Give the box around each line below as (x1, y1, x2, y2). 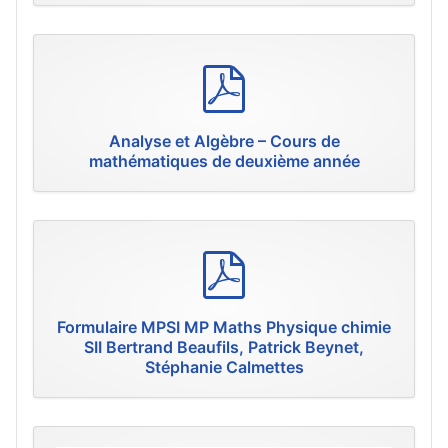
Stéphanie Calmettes (144, 357, 304, 378)
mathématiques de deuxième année (88, 151, 360, 172)
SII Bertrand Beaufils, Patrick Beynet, (84, 337, 364, 358)
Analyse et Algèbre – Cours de (108, 131, 340, 152)
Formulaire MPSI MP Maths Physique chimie (57, 317, 391, 338)
